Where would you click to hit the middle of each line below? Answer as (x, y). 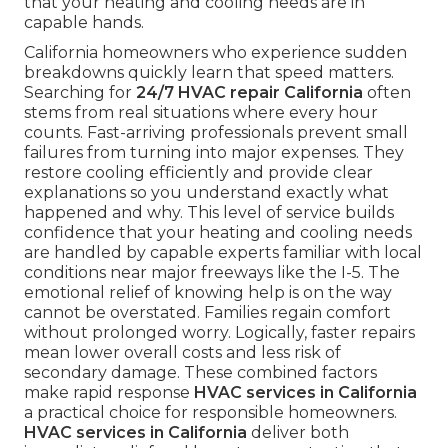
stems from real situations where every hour (201, 113)
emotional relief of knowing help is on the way (208, 293)
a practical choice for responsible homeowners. (210, 413)
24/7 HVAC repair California (249, 93)
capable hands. (84, 23)
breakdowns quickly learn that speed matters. (209, 73)
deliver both (298, 433)
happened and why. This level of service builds (209, 213)
